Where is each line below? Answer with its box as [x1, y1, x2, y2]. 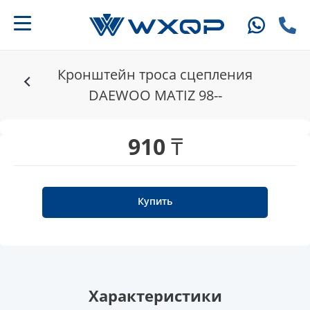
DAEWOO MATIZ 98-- [88, 86, 222, 105]
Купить [137, 194, 172, 208]
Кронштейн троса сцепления [57, 65, 253, 84]
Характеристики [88, 285, 222, 307]
